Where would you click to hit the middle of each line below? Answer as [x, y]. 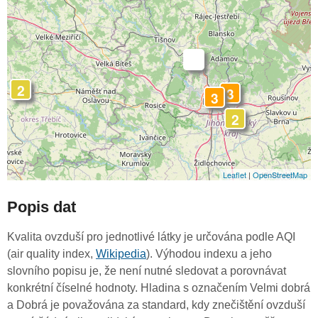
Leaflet [235, 175]
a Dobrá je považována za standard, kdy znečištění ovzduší [156, 305]
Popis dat [42, 207]
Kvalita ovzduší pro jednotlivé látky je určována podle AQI [151, 237]
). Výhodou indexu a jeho [209, 254]
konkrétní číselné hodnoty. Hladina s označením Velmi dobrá [159, 288]
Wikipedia [121, 254]
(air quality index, [51, 254]
